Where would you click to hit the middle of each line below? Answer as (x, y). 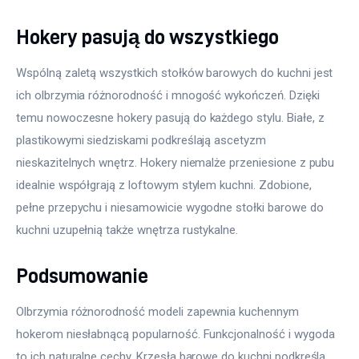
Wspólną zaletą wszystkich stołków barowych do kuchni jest (176, 73)
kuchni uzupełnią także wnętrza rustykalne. (127, 230)
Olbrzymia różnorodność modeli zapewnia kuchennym (159, 312)
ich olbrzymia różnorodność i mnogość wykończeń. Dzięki (169, 95)
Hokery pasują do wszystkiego (147, 36)
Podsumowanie (83, 276)
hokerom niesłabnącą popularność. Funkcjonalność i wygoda (177, 335)
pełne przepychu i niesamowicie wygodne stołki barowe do (171, 207)
